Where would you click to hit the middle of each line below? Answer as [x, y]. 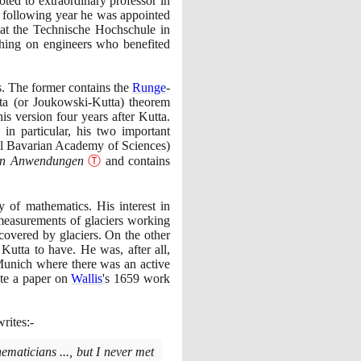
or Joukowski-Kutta [68, 102]
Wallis [87, 278]
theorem [147, 102]
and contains [136, 160]
